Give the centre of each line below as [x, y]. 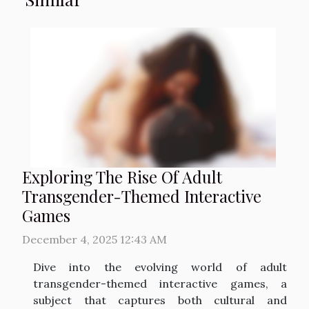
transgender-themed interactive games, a [160, 284]
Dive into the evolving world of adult [160, 267]
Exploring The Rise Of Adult [122, 177]
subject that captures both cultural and [160, 300]
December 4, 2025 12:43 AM [94, 240]
